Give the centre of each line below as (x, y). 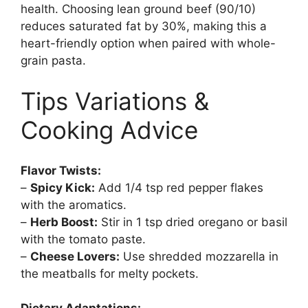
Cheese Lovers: (75, 256)
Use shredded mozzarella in (199, 256)
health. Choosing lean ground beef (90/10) (138, 9)
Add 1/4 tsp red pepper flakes (179, 187)
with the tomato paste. (83, 239)
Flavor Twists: (61, 170)
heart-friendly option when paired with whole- (148, 43)
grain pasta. (53, 60)
